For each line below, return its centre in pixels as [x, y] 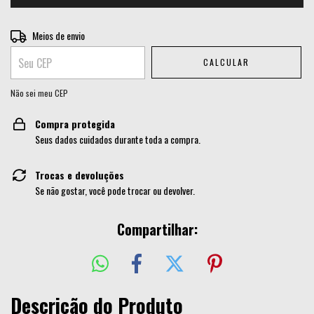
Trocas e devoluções [80, 175]
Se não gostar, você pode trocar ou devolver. [115, 190]
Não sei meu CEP [39, 93]
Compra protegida [75, 124]
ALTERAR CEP [272, 34]
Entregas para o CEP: [49, 34]
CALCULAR [227, 62]
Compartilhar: [157, 229]
